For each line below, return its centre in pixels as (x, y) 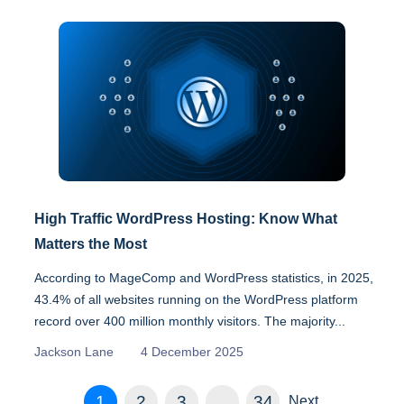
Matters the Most (91, 243)
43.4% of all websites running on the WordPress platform (196, 299)
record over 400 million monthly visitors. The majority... (190, 321)
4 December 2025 (192, 351)
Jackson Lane (74, 351)
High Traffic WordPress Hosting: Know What (186, 218)
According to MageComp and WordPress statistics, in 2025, (204, 277)
